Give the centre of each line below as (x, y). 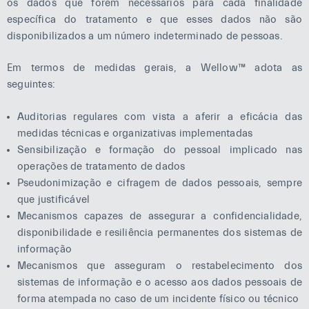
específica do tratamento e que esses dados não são (154, 19)
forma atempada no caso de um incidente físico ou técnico (158, 299)
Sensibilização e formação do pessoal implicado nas (160, 150)
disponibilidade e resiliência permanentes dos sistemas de (160, 232)
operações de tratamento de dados (101, 166)
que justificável (54, 199)
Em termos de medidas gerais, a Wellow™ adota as (154, 68)
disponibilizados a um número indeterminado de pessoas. (145, 36)
